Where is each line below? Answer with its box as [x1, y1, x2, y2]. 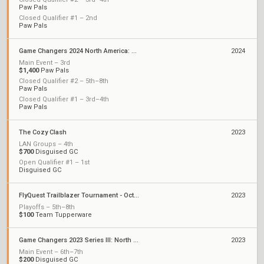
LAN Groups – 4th [19, 140, 73, 148]
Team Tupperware [34, 211, 92, 219]
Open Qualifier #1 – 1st [19, 159, 90, 166]
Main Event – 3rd [19, 59, 70, 67]
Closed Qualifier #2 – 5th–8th [19, 77, 108, 85]
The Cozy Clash [19, 128, 67, 136]
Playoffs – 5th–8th [19, 203, 75, 211]
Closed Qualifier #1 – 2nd [19, 14, 97, 22]
